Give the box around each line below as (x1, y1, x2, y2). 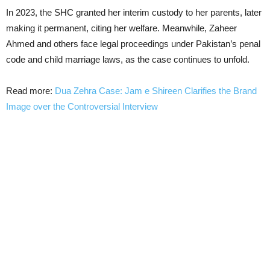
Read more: (6, 85, 55, 96)
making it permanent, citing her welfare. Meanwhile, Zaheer (6, 22, 237, 33)
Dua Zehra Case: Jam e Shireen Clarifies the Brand (55, 85, 257, 96)
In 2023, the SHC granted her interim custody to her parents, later (6, 7, 262, 17)
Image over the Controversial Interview (6, 101, 158, 111)
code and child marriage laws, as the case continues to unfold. (6, 54, 250, 64)
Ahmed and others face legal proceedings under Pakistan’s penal (6, 38, 260, 49)
